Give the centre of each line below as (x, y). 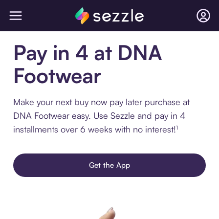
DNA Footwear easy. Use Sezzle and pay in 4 (99, 115)
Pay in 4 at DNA (88, 52)
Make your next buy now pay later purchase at (101, 102)
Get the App (109, 165)
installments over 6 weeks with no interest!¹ (95, 129)
